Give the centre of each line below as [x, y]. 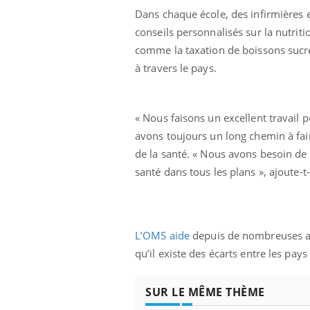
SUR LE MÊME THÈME [205, 292]
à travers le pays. [176, 67]
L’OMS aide [162, 235]
